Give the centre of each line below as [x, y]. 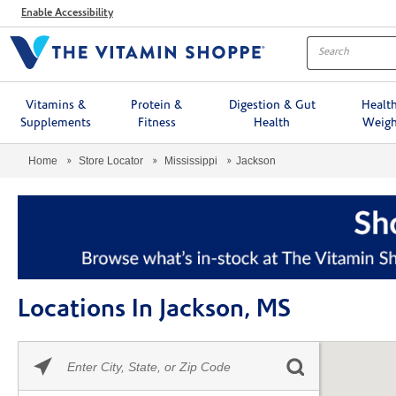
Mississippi [191, 160]
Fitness [156, 123]
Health [272, 123]
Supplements [55, 123]
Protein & [157, 105]
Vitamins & [55, 105]
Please [84, 350]
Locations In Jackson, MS [154, 311]
